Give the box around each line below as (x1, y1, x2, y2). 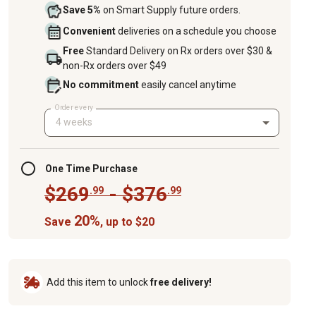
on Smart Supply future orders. (103, 4, 241, 16)
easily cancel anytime (141, 79, 236, 91)
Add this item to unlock (47, 276, 150, 288)
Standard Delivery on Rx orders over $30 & (86, 44, 272, 56)
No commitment (63, 79, 141, 91)
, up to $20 (100, 214, 154, 229)
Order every (54, 103, 94, 112)
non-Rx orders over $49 (63, 59, 166, 71)
